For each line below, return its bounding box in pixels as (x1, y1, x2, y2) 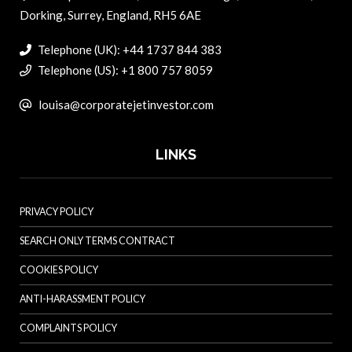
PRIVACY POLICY (20, 206, 93, 218)
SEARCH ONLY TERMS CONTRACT (20, 235, 175, 247)
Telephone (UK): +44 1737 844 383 (35, 42, 222, 57)
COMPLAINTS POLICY (20, 322, 117, 335)
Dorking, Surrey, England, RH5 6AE (20, 8, 201, 23)
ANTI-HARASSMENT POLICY (20, 293, 145, 306)
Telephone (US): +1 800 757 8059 (35, 63, 213, 78)
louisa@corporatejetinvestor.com (38, 97, 214, 112)
